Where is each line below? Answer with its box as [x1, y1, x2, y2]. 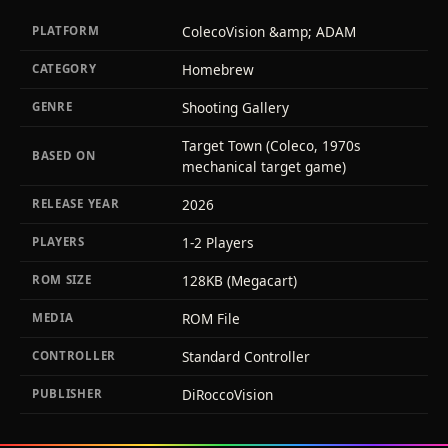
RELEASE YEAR [32, 196, 120, 212]
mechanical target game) [182, 157, 346, 177]
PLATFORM [32, 23, 100, 39]
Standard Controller [182, 347, 310, 367]
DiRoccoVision [182, 385, 273, 405]
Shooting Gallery [182, 98, 289, 118]
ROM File [182, 309, 240, 329]
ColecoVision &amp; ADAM [182, 22, 356, 42]
